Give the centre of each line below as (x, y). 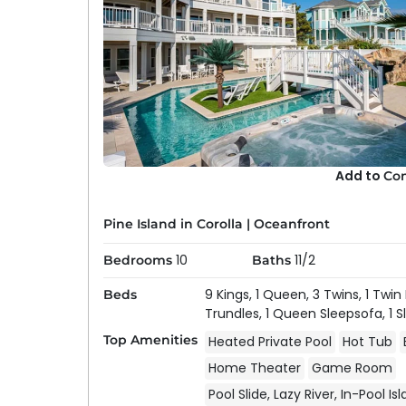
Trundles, (235, 314)
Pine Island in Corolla (173, 224)
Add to (360, 176)
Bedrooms (137, 260)
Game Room (352, 368)
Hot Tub (367, 342)
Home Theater (254, 368)
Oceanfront (291, 224)
